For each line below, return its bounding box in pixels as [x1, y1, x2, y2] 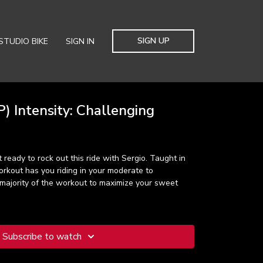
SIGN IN [66, 35, 95, 47]
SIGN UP [137, 35, 170, 46]
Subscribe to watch [2, 230, 82, 243]
